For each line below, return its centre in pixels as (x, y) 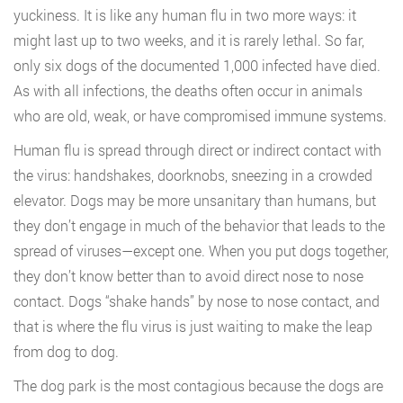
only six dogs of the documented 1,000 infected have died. (197, 65)
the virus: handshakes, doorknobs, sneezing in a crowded (193, 175)
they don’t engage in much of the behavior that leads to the (199, 225)
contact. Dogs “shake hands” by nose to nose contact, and (197, 301)
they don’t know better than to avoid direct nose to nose (188, 276)
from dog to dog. (66, 351)
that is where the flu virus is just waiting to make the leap (193, 326)
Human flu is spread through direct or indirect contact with (197, 150)
